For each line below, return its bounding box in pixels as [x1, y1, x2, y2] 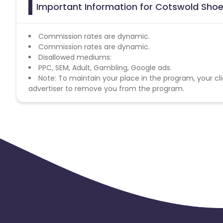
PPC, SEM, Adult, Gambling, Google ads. [38, 62, 172, 73]
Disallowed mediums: [38, 52, 111, 62]
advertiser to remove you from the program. [28, 83, 184, 94]
